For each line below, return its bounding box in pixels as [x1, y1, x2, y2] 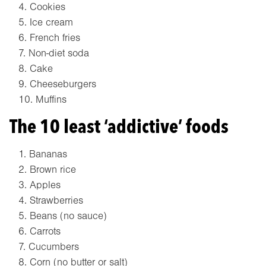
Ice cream [30, 17, 73, 28]
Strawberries [30, 195, 83, 207]
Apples [30, 179, 61, 191]
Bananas [29, 148, 67, 160]
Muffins [36, 94, 66, 106]
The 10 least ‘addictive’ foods [9, 115, 229, 138]
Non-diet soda [28, 47, 89, 59]
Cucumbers [28, 241, 79, 253]
